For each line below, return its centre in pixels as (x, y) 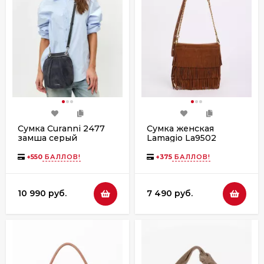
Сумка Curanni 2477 (61, 128)
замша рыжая (177, 147)
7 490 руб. (170, 193)
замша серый (47, 138)
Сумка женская (180, 128)
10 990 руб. (42, 193)
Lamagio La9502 (181, 138)
